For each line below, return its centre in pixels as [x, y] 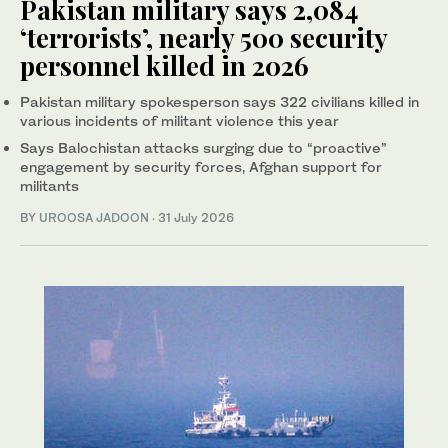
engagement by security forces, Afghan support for [201, 167]
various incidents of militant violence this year [179, 121]
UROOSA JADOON [94, 218]
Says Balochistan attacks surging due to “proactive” [203, 148]
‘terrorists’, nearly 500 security [203, 38]
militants [49, 186]
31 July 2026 [196, 218]
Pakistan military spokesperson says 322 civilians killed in [219, 102]
